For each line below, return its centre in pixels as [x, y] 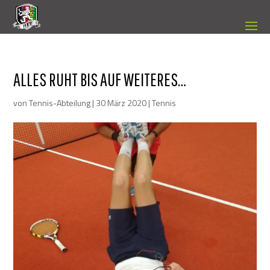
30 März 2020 [121, 103]
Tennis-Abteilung [60, 103]
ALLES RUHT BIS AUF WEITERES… [100, 79]
